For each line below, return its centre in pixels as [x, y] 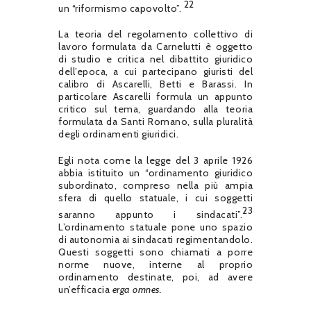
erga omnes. [137, 290]
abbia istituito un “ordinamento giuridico [155, 173]
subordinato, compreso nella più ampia [155, 186]
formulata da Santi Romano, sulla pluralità [155, 122]
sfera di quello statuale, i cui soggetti [155, 198]
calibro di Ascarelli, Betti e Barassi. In [155, 84]
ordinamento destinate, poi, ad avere [155, 277]
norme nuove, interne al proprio [155, 265]
